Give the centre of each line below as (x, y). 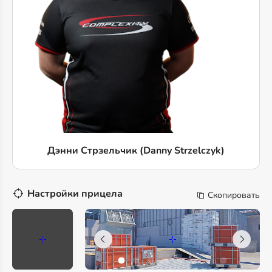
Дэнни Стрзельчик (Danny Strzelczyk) (136, 151)
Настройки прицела (75, 194)
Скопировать (234, 195)
